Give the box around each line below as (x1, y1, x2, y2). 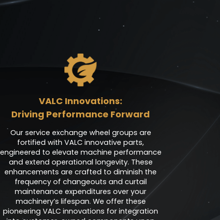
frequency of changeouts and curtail (14, 177, 147, 187)
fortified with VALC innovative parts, (17, 137, 144, 148)
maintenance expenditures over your (15, 187, 146, 197)
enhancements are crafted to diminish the (4, 167, 157, 177)
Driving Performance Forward (11, 108, 150, 121)
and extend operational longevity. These (8, 157, 153, 167)
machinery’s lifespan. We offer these (15, 196, 146, 207)
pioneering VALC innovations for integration (3, 206, 158, 217)
